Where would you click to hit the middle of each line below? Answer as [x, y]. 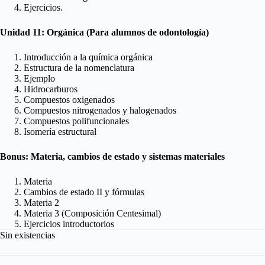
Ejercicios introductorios [69, 224]
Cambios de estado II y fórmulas [84, 192]
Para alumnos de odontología [148, 33]
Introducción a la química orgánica [88, 57]
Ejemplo [39, 79]
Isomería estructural [60, 132]
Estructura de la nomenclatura [79, 68]
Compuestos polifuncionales [76, 121]
